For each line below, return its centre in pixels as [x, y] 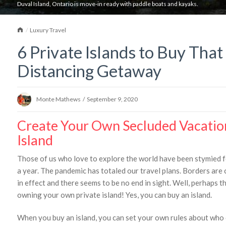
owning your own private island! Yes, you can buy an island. [115, 194]
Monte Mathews [59, 99]
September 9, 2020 [112, 99]
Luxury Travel [48, 30]
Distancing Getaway [89, 70]
